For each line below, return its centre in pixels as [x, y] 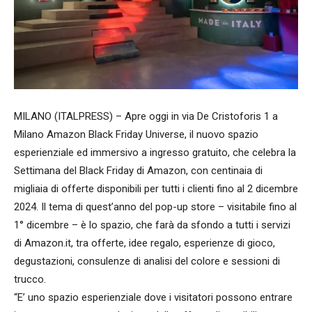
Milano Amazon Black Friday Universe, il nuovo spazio [136, 134]
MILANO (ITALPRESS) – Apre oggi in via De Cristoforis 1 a [146, 116]
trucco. [30, 279]
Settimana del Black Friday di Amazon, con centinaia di [138, 170]
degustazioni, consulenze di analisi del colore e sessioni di [147, 261]
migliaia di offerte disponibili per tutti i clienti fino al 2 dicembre [156, 188]
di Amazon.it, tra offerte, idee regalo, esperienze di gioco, [145, 243]
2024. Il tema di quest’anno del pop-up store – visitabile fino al [155, 206]
